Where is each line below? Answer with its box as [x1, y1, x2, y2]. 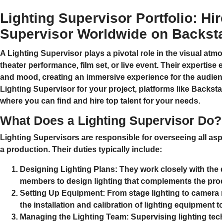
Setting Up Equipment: [20, 188, 105, 197]
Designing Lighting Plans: [20, 165, 117, 173]
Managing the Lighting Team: [20, 212, 129, 221]
